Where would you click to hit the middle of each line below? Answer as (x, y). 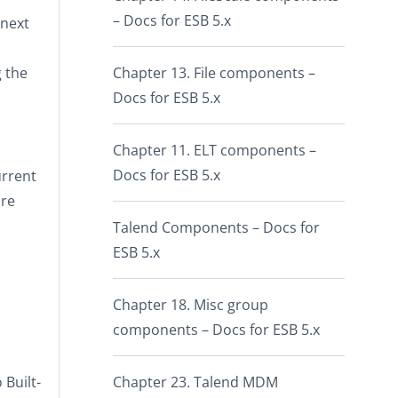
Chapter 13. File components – (214, 73)
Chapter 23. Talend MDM (195, 382)
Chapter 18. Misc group (191, 305)
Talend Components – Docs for (216, 227)
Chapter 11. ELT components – (215, 150)
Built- (24, 382)
